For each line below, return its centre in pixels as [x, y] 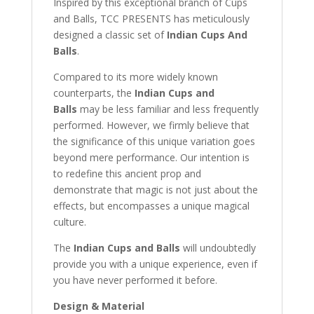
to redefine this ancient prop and [127, 173]
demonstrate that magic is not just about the [155, 189]
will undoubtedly [218, 247]
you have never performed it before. [135, 280]
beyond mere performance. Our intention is [151, 157]
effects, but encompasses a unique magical [151, 205]
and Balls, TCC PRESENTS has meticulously [151, 18]
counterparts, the [94, 93]
